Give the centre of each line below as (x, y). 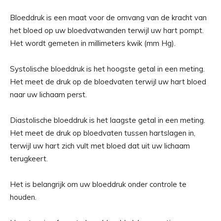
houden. (23, 197)
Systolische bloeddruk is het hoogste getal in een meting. (107, 69)
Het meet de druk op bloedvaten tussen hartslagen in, (103, 133)
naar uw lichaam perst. (48, 95)
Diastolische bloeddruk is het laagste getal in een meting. (108, 120)
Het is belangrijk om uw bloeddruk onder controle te (98, 184)
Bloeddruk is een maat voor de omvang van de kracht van (108, 18)
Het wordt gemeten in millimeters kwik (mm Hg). (93, 43)
